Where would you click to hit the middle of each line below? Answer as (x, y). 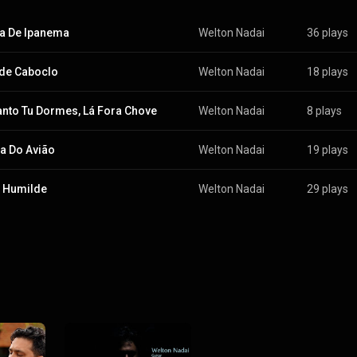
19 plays (327, 150)
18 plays (327, 72)
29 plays (327, 189)
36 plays (327, 33)
